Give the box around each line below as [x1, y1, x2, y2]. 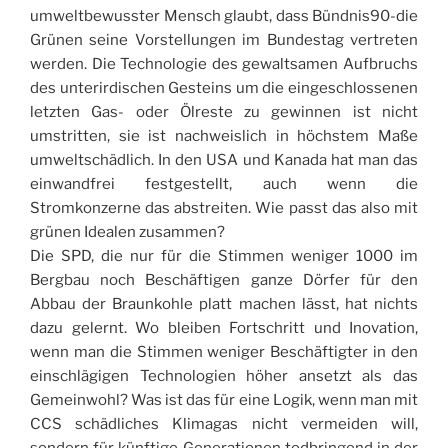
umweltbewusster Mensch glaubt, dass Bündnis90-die [30, 7, 418, 26]
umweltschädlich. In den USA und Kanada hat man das [30, 151, 418, 170]
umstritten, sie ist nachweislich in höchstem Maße [30, 127, 418, 146]
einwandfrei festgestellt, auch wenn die [30, 175, 418, 194]
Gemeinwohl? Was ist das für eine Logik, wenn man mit [30, 391, 418, 410]
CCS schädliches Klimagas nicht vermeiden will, [30, 415, 418, 434]
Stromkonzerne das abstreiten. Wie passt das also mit [30, 199, 418, 218]
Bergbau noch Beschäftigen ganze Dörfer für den [30, 271, 418, 290]
